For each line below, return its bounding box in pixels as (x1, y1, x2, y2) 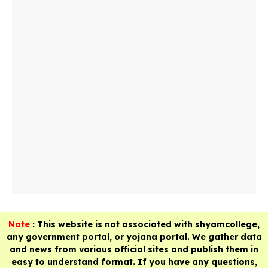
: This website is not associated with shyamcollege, (30, 219, 260, 230)
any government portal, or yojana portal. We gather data (6, 232, 262, 243)
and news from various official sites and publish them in (10, 244, 258, 255)
